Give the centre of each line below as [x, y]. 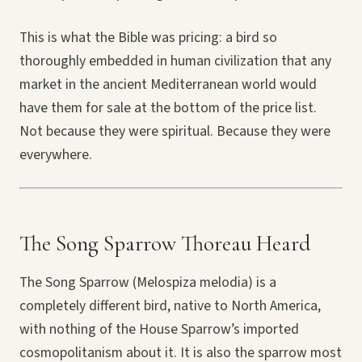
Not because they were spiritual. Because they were [175, 132]
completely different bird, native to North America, [170, 306]
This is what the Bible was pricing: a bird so [148, 38]
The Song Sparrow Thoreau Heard [165, 244]
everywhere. [56, 155]
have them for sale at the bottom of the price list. [168, 108]
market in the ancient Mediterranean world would [168, 85]
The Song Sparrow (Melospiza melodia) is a [148, 283]
